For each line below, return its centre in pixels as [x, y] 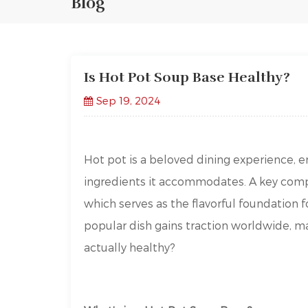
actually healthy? [130, 247]
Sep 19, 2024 [128, 101]
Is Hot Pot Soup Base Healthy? [187, 78]
